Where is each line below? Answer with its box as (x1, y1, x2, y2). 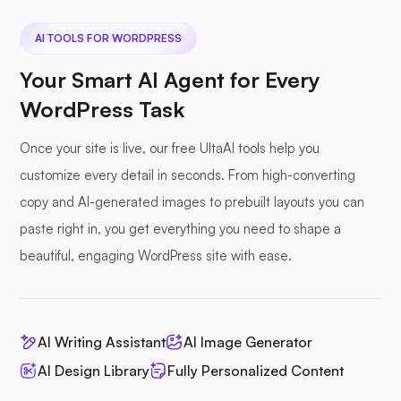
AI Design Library (38, 361, 149, 380)
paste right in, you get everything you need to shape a (20, 219, 341, 237)
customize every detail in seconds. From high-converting (20, 166, 355, 183)
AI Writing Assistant (38, 332, 166, 351)
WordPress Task (20, 95, 184, 123)
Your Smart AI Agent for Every (20, 65, 320, 93)
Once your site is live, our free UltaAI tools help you (20, 139, 320, 157)
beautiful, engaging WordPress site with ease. (20, 246, 292, 264)
